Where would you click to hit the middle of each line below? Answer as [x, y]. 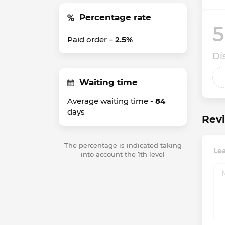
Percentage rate [115, 17]
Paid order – [91, 39]
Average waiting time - [111, 101]
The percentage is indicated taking [123, 145]
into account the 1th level [123, 154]
